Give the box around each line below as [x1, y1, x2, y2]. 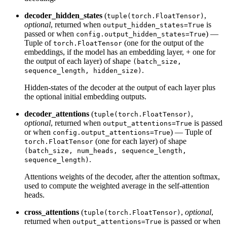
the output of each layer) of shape [24, 56, 133, 65]
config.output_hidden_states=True [76, 30, 206, 38]
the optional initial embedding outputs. [24, 92, 146, 101]
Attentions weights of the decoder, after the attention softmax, [24, 172, 220, 181]
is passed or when [162, 216, 220, 225]
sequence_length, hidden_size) [24, 66, 142, 74]
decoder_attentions [24, 109, 89, 118]
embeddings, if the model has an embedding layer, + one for [24, 47, 215, 56]
